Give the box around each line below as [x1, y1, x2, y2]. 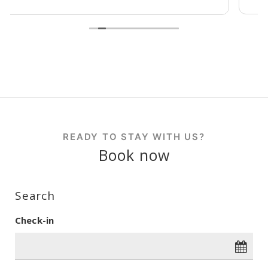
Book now [98, 145, 170, 166]
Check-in [15, 214, 54, 227]
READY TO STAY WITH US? [63, 131, 205, 143]
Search [15, 188, 55, 204]
